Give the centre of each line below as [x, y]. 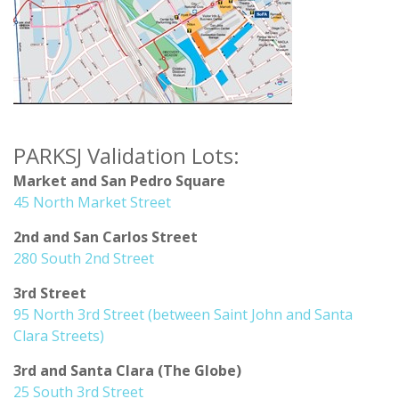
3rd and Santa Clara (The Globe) [127, 371]
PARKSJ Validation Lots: [126, 156]
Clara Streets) [59, 336]
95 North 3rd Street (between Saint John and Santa [183, 315]
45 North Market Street [92, 203]
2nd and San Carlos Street [106, 237]
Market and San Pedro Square [119, 181]
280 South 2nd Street [84, 259]
